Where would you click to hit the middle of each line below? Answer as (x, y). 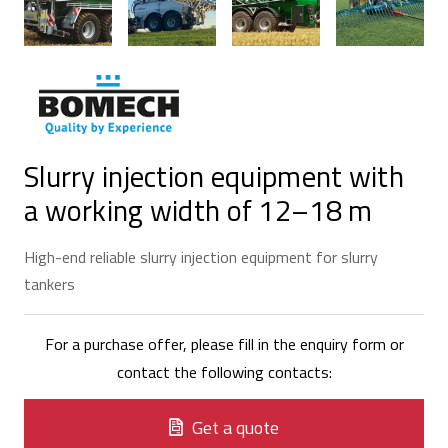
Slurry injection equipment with (214, 175)
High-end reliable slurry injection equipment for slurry (201, 257)
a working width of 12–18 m (198, 209)
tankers (49, 284)
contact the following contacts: (224, 372)
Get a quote (235, 427)
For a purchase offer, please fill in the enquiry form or (224, 344)
